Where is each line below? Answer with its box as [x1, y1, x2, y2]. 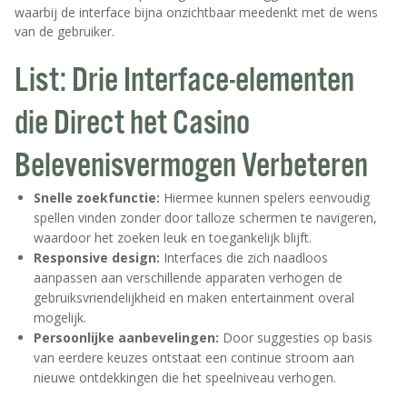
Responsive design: [34, 249, 160, 267]
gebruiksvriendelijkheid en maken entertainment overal [34, 289, 354, 307]
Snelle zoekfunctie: [34, 189, 160, 207]
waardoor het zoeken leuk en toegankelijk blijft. [34, 229, 312, 247]
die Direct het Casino [15, 103, 250, 146]
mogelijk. [34, 309, 86, 327]
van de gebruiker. [15, 23, 114, 41]
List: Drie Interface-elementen [15, 60, 354, 104]
